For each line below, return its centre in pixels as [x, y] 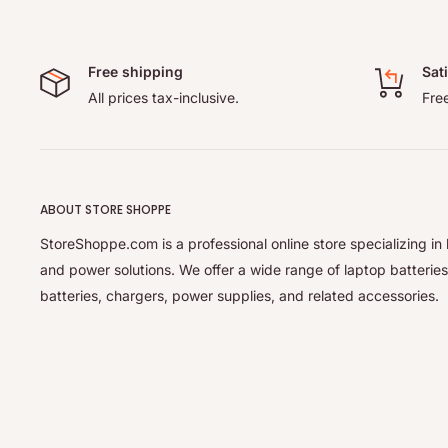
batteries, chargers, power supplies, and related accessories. [239, 295]
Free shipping [135, 72]
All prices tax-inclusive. [163, 98]
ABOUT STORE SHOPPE [105, 210]
